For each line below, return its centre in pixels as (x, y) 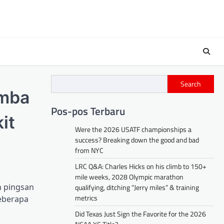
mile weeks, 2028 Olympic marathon (129, 176)
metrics (86, 197)
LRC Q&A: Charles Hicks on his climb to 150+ (141, 166)
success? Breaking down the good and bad (137, 139)
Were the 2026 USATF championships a (133, 129)
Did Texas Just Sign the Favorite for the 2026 (140, 213)
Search (191, 84)
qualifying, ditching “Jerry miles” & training (137, 187)
